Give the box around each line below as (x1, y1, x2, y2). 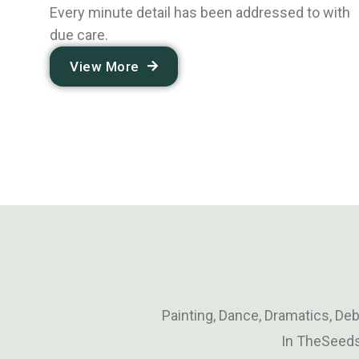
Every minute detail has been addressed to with (50, 3, 350, 21)
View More (70, 58, 139, 75)
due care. (50, 26, 108, 43)
